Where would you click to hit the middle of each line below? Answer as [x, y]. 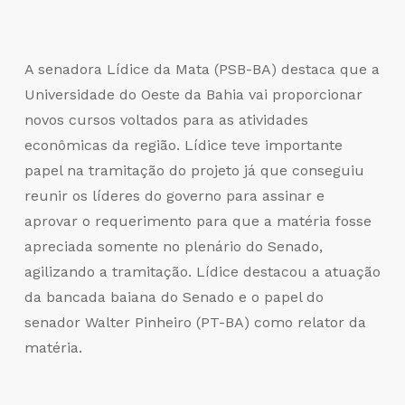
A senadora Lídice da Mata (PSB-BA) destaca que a [202, 69]
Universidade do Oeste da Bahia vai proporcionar [193, 94]
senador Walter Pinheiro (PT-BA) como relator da [195, 322]
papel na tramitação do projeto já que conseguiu [194, 170]
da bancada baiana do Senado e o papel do [174, 297]
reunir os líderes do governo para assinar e [174, 195]
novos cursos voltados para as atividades [166, 119]
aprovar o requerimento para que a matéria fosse [198, 221]
